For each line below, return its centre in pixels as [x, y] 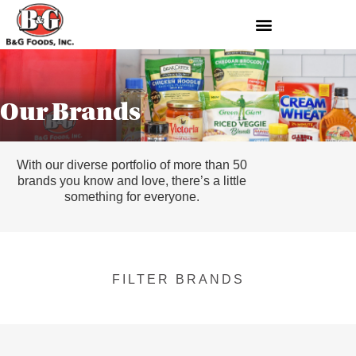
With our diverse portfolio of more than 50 [132, 164]
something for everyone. [132, 196]
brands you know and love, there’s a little [132, 180]
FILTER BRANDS [178, 280]
